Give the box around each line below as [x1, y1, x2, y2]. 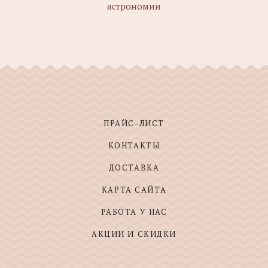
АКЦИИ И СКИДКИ [92, 229, 176, 239]
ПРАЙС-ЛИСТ [103, 118, 165, 129]
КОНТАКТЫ [108, 140, 160, 151]
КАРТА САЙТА [101, 184, 167, 195]
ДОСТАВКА [108, 162, 160, 173]
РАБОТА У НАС [100, 206, 167, 217]
